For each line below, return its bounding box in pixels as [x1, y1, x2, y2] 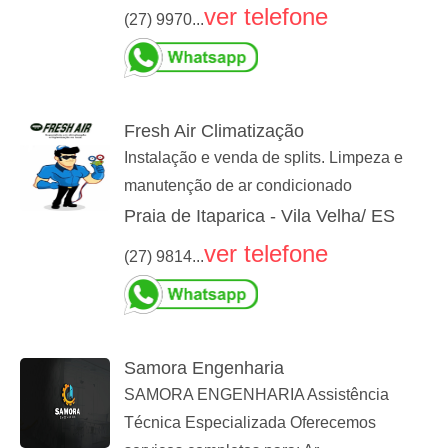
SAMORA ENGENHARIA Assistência [124, 386, 389, 404]
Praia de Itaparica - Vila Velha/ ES [124, 206, 395, 227]
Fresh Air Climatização [124, 121, 304, 142]
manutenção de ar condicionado [124, 177, 352, 195]
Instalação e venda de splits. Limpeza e [124, 149, 403, 167]
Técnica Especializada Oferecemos [124, 414, 376, 432]
